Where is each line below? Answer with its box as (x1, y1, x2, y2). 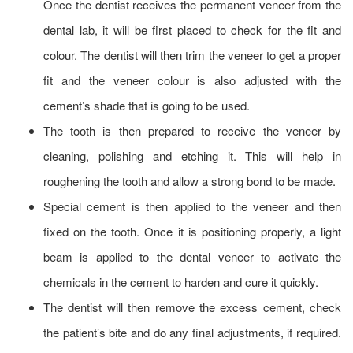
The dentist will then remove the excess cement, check (43, 299, 341, 316)
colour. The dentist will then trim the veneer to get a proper (43, 46, 341, 64)
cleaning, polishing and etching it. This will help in (43, 147, 341, 165)
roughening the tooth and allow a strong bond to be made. (43, 173, 336, 190)
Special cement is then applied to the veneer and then (43, 198, 341, 215)
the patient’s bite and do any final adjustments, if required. (43, 324, 341, 341)
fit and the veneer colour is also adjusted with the (43, 72, 341, 89)
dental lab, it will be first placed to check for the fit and (43, 21, 341, 39)
